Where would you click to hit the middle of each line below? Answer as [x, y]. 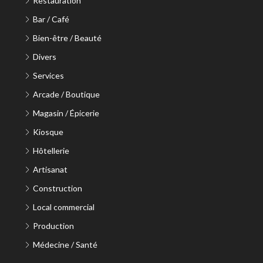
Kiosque [48, 132]
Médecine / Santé [65, 245]
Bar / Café [51, 19]
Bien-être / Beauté [67, 38]
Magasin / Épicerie [66, 113]
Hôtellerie [51, 151]
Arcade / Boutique [66, 94]
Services [48, 75]
